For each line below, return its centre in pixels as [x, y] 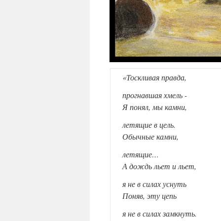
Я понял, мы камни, [155, 107]
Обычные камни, [150, 137]
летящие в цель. [149, 125]
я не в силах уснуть [154, 184]
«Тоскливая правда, [154, 77]
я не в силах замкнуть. [160, 214]
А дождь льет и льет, [159, 166]
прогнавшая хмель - [155, 95]
